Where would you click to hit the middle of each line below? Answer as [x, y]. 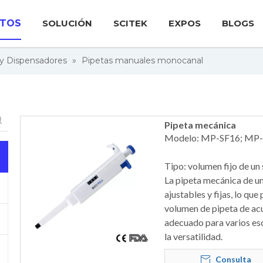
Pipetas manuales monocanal [142, 60]
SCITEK [130, 23]
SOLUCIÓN [67, 23]
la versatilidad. [193, 236]
